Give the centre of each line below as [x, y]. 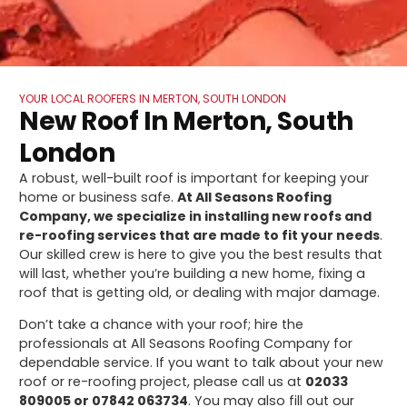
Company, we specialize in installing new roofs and [196, 216]
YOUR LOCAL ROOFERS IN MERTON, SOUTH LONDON [153, 98]
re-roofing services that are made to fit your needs [200, 235]
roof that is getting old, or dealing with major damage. [200, 292]
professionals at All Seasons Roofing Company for [186, 343]
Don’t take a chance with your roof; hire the [162, 324]
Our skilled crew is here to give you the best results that [201, 254]
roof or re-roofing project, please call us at [163, 381]
